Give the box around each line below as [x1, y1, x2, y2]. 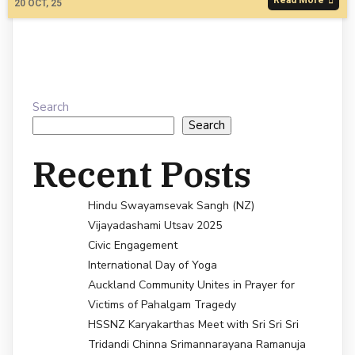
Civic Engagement [88, 238, 177, 253]
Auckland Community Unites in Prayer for [88, 277, 295, 292]
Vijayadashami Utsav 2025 [88, 218, 222, 233]
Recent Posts [32, 151, 251, 197]
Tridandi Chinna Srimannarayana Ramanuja [88, 337, 306, 352]
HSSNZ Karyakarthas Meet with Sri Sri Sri [88, 317, 299, 332]
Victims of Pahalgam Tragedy [88, 297, 236, 312]
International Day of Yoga [88, 258, 217, 273]
